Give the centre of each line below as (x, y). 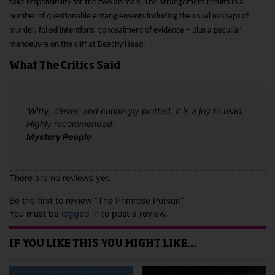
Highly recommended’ (70, 124)
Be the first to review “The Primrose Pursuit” (96, 201)
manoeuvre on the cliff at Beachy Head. (78, 45)
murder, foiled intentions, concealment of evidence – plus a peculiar (125, 31)
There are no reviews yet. (60, 178)
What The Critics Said (65, 67)
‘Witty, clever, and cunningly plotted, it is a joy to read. (135, 111)
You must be (35, 214)
